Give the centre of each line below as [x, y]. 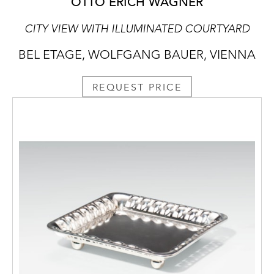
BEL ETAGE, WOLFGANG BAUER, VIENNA [137, 55]
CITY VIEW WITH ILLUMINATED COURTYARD [137, 29]
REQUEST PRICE [137, 87]
